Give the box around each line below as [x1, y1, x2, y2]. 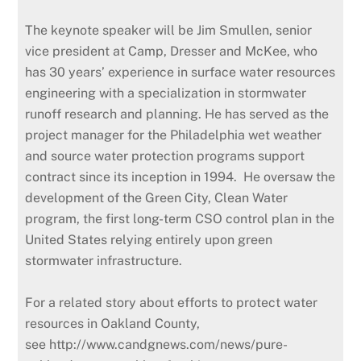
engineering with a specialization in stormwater [25, 85, 307, 101]
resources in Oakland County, [25, 315, 201, 331]
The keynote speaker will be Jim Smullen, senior [25, 22, 313, 38]
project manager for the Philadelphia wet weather [25, 127, 322, 143]
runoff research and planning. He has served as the [25, 106, 330, 122]
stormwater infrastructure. [25, 252, 183, 268]
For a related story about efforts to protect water [25, 294, 318, 310]
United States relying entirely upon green [25, 231, 273, 247]
